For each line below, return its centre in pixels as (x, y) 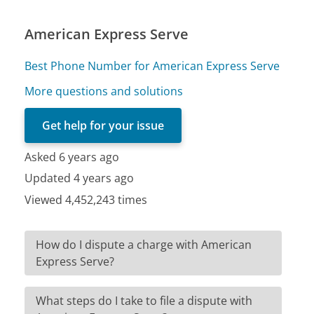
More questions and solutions (104, 91)
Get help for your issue (103, 125)
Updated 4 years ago (80, 178)
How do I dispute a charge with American (144, 244)
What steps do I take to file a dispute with (144, 300)
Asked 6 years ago (72, 157)
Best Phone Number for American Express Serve (152, 66)
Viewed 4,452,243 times (86, 199)
